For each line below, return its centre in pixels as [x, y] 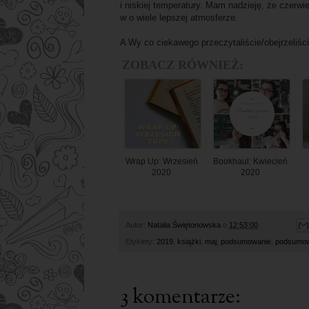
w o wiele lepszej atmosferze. [179, 18]
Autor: [137, 225]
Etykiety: [141, 241]
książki [189, 241]
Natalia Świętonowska [184, 225]
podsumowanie [246, 241]
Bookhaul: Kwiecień [250, 162]
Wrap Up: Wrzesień [161, 162]
